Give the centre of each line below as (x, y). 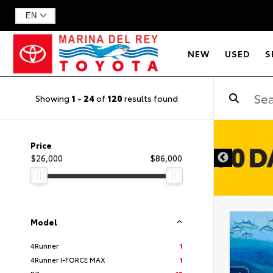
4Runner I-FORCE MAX (68, 259)
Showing (53, 98)
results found (150, 98)
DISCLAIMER (175, 142)
